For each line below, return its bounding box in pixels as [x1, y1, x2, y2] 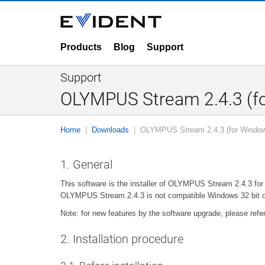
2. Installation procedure [60, 232, 183, 246]
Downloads [92, 125, 129, 134]
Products [60, 42, 102, 52]
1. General [60, 157, 112, 172]
